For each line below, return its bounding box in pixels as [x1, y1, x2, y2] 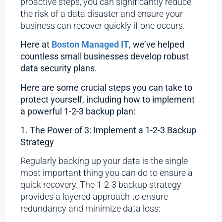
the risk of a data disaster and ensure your [20, 8, 183, 19]
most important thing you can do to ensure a [20, 167, 193, 178]
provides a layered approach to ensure [20, 191, 168, 202]
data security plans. [20, 63, 98, 74]
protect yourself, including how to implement [20, 94, 195, 105]
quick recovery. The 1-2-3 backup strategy [20, 179, 182, 190]
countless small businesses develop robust [20, 51, 189, 62]
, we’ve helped [129, 39, 185, 50]
